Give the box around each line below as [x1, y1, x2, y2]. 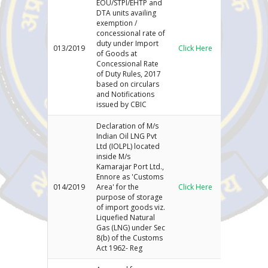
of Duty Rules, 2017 [96, 68, 162, 79]
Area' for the [96, 181, 139, 192]
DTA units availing [96, 7, 157, 18]
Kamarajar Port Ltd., [96, 161, 165, 172]
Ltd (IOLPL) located [96, 141, 160, 151]
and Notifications [96, 89, 155, 99]
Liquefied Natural [96, 212, 156, 223]
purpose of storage [96, 191, 163, 202]
